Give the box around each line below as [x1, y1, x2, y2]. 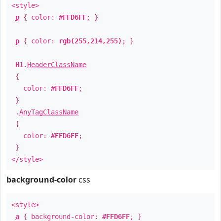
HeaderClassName [27, 61, 86, 69]
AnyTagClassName [19, 108, 78, 116]
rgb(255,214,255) [59, 37, 122, 45]
